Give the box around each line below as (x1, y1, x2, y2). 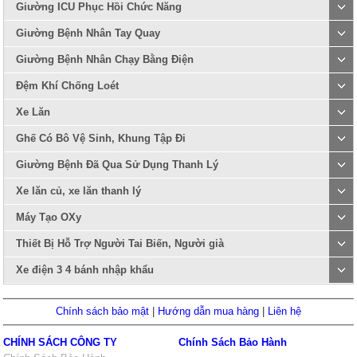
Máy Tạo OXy (16, 211, 82, 224)
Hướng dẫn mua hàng (158, 305, 259, 318)
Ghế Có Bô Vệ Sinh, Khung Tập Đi (16, 132, 186, 145)
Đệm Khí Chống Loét (16, 80, 120, 92)
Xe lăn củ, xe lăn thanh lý (16, 185, 142, 198)
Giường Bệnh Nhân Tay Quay (16, 27, 161, 40)
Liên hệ (268, 305, 301, 318)
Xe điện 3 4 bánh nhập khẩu (16, 264, 155, 277)
